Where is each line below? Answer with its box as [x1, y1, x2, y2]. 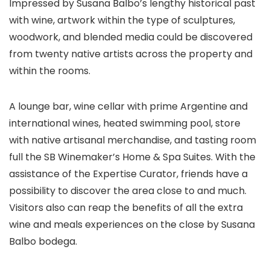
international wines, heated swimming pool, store [9, 116, 240, 130]
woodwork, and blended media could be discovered [9, 30, 253, 44]
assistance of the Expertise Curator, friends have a [9, 167, 248, 181]
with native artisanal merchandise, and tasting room [9, 133, 256, 147]
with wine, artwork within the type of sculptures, [9, 13, 235, 27]
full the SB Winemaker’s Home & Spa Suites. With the [9, 150, 256, 164]
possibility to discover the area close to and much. [9, 184, 246, 198]
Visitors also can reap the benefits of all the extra [9, 201, 243, 215]
